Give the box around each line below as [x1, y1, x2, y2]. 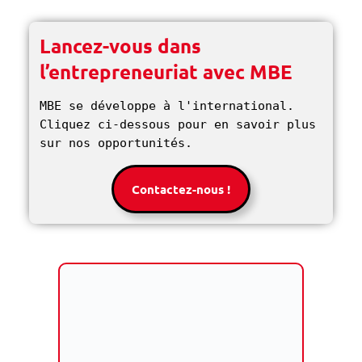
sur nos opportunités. [40, 135, 200, 150]
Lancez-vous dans [40, 32, 202, 58]
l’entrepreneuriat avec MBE [40, 58, 293, 84]
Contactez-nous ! [132, 180, 230, 197]
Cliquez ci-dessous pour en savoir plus [40, 116, 317, 132]
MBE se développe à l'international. [40, 98, 295, 113]
